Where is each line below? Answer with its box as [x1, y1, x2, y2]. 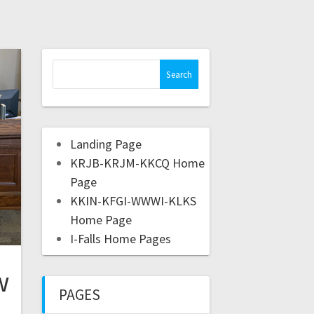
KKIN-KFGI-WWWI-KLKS [69, 193, 196, 210]
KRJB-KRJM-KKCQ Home [69, 155, 205, 172]
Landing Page [69, 136, 142, 153]
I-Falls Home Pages [69, 231, 171, 247]
